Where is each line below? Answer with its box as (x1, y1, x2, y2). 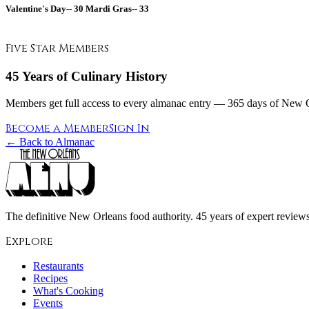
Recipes (33, 272, 68, 284)
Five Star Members (6, 41, 109, 57)
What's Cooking (33, 284, 103, 297)
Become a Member (6, 120, 109, 136)
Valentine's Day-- (6, 3, 72, 14)
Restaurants (33, 259, 83, 272)
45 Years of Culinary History (6, 68, 168, 83)
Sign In (109, 120, 150, 136)
